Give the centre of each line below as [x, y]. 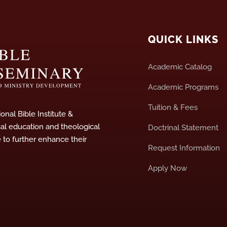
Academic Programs [183, 87]
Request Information [184, 148]
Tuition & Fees [173, 107]
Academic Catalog [180, 67]
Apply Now [168, 168]
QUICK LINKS [183, 39]
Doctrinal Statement [183, 127]
